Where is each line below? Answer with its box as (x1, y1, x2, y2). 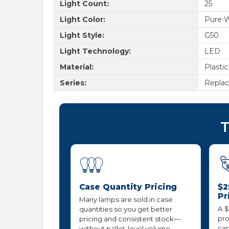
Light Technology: (59, 46, 131, 56)
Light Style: (59, 30, 104, 40)
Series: (59, 78, 86, 87)
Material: (59, 62, 94, 72)
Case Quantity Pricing (79, 182, 177, 192)
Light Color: (59, 14, 105, 24)
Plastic (204, 62, 228, 72)
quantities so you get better (79, 205, 172, 214)
